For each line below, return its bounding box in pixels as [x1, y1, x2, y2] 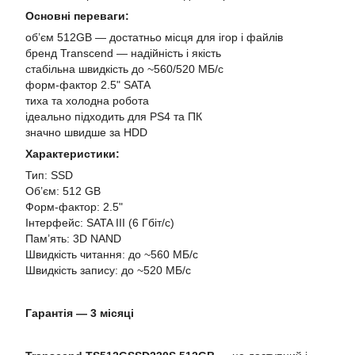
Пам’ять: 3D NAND [25, 232, 121, 245]
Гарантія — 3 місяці [25, 307, 134, 319]
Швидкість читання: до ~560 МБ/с [25, 248, 198, 261]
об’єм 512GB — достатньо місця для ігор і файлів [25, 31, 283, 44]
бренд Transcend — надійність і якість [25, 47, 221, 59]
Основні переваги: [25, 10, 129, 22]
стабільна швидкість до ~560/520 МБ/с [25, 63, 223, 75]
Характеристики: [25, 147, 120, 160]
